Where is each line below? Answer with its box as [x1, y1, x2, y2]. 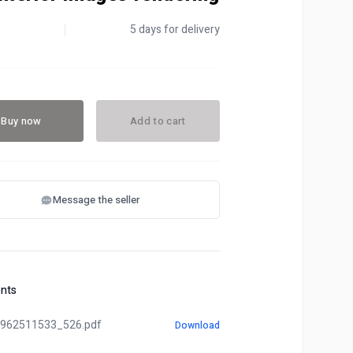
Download [175, 318, 221, 333]
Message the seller [52, 192, 139, 207]
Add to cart [130, 113, 186, 128]
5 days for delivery [130, 21, 221, 38]
